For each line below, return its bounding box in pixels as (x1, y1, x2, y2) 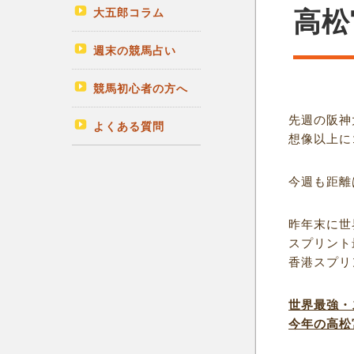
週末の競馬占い (92, 44, 176, 57)
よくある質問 (92, 120, 164, 133)
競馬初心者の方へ (92, 82, 188, 95)
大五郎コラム (92, 6, 164, 19)
